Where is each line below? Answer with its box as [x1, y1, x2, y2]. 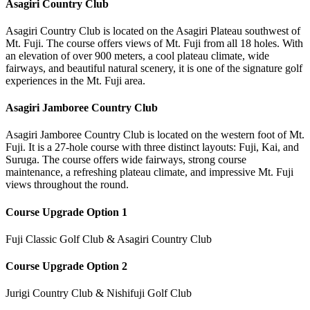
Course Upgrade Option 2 [6, 260, 127, 273]
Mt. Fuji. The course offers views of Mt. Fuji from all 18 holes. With [6, 37, 303, 49]
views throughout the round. [6, 179, 129, 191]
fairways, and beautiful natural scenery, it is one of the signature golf [6, 62, 302, 74]
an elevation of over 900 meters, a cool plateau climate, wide [6, 49, 269, 62]
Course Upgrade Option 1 [6, 206, 127, 218]
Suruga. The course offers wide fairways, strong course [6, 154, 246, 166]
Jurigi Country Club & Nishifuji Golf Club [6, 287, 192, 300]
